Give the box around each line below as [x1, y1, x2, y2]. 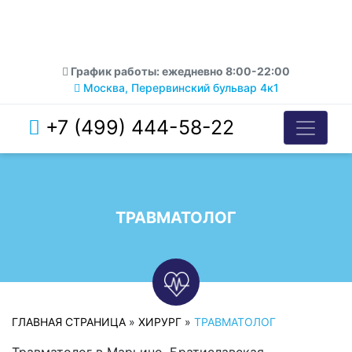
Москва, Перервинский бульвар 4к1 [79, 81, 279, 94]
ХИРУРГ [138, 315, 181, 328]
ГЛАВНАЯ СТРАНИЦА [12, 315, 126, 328]
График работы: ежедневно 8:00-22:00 [68, 64, 290, 78]
